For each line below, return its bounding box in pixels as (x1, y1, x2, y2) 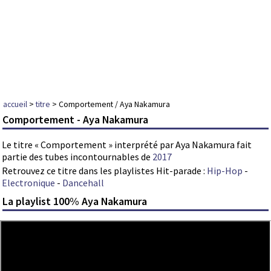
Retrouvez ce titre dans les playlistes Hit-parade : (2, 165, 207, 177)
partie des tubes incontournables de (2, 151, 152, 163)
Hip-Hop (207, 165, 243, 177)
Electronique (2, 177, 55, 189)
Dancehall (62, 177, 104, 189)
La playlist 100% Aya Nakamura (2, 194, 148, 208)
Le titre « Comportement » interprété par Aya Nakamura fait (2, 139, 252, 151)
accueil (3, 99, 27, 109)
